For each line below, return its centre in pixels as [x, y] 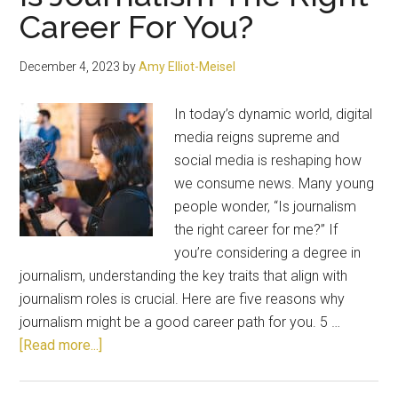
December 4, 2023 [70, 67]
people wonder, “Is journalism [266, 207]
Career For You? [137, 27]
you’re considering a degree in [268, 253]
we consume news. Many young [275, 183]
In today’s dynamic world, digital [274, 114]
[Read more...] [61, 345]
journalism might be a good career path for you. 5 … [180, 322]
